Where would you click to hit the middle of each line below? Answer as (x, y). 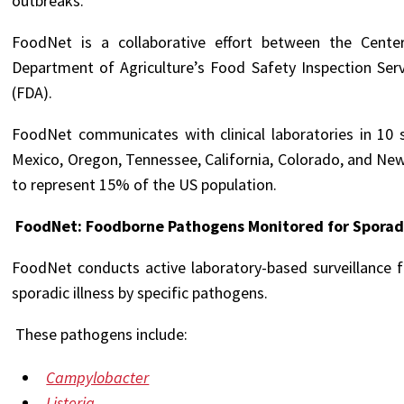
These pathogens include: (100, 334)
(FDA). (32, 92)
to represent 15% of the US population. (145, 184)
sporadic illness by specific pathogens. (140, 293)
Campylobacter (98, 377)
